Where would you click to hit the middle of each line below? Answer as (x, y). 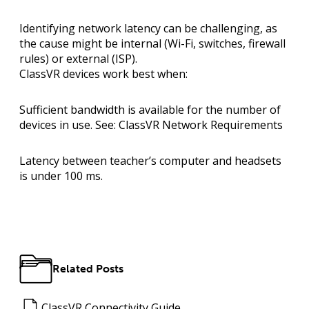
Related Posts (88, 269)
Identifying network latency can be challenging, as (148, 29)
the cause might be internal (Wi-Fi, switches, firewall (152, 44)
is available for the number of (203, 110)
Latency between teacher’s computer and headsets (150, 161)
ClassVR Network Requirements (201, 125)
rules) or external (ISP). (78, 59)
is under (42, 176)
